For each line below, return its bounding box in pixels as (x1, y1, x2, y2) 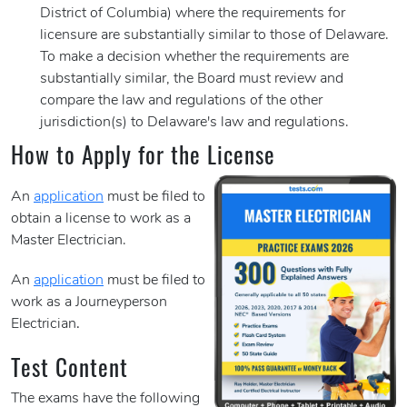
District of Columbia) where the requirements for (40, 6, 345, 22)
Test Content (11, 350, 128, 384)
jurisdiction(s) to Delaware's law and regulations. (40, 115, 349, 131)
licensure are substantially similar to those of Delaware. (40, 28, 389, 44)
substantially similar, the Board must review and (40, 72, 343, 87)
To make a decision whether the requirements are (40, 50, 349, 65)
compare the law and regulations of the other (40, 94, 323, 109)
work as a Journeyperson (11, 295, 167, 311)
